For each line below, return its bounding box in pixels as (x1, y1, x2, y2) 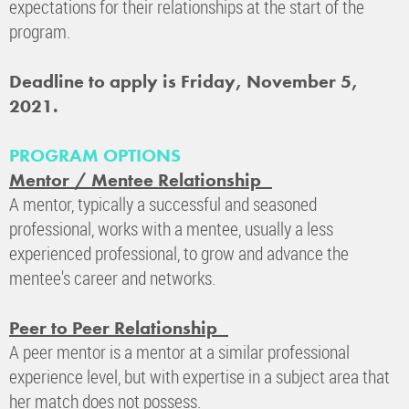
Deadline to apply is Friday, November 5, (9, 69, 358, 92)
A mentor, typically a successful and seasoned (9, 191, 317, 216)
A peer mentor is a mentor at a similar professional (9, 339, 350, 364)
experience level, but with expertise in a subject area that (9, 363, 390, 389)
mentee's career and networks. (9, 265, 215, 290)
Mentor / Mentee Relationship (9, 168, 272, 191)
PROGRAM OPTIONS (9, 143, 181, 166)
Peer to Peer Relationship (9, 316, 228, 339)
